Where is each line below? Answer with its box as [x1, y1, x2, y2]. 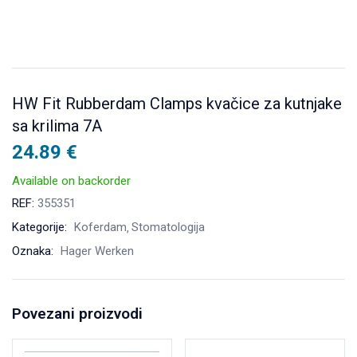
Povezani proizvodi [12, 304, 143, 324]
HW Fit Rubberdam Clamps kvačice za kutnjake [12, 94, 342, 113]
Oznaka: [12, 244, 57, 259]
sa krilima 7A [12, 116, 102, 135]
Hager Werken [61, 244, 134, 259]
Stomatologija [131, 220, 205, 235]
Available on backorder [12, 174, 131, 189]
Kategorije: [12, 220, 70, 235]
